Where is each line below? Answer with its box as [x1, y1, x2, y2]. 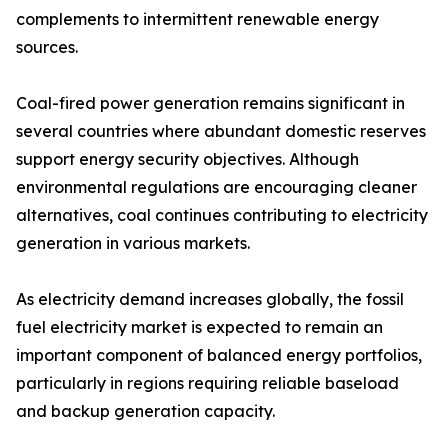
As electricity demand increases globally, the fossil [16, 289, 404, 310]
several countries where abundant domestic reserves [16, 121, 426, 142]
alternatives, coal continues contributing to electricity [16, 205, 428, 226]
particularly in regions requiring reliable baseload [16, 373, 399, 394]
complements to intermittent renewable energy [16, 9, 379, 30]
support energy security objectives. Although [16, 149, 359, 170]
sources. [16, 37, 78, 58]
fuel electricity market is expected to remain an [16, 317, 383, 338]
